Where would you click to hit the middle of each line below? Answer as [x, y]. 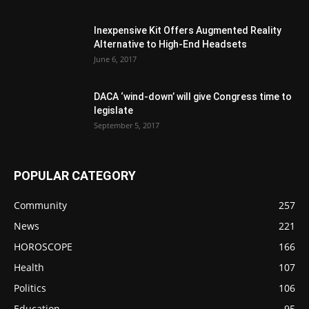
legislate [113, 110]
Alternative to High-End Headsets [170, 44]
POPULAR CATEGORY [75, 176]
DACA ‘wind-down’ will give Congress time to [193, 97]
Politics [30, 288]
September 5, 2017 [127, 125]
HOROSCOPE [43, 247]
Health [29, 267]
